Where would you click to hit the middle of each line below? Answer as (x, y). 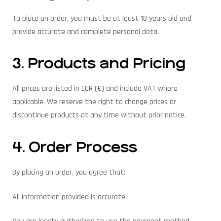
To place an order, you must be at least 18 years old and (102, 18)
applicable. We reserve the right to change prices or (94, 102)
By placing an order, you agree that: (69, 173)
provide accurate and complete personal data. (86, 32)
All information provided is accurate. (70, 197)
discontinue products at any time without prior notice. (99, 115)
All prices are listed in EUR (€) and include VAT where (95, 89)
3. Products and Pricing (99, 63)
